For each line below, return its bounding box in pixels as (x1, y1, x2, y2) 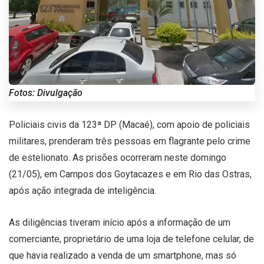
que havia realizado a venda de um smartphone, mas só (9, 249, 236, 261)
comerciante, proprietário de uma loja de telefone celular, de (9, 233, 254, 245)
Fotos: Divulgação (9, 87, 82, 98)
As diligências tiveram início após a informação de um (9, 216, 230, 228)
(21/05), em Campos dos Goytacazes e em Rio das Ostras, (9, 168, 252, 180)
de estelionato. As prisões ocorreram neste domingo (9, 151, 226, 163)
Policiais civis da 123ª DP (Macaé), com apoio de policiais (9, 118, 250, 130)
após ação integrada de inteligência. (9, 184, 156, 196)
